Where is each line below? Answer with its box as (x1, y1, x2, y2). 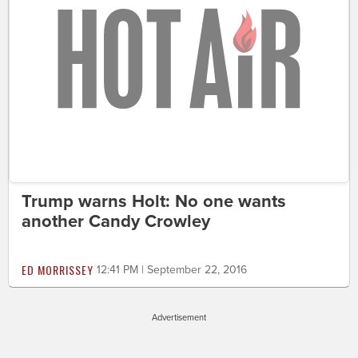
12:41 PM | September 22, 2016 (97, 262, 247, 276)
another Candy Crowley (22, 210, 210, 232)
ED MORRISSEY (22, 261, 93, 278)
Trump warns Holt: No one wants (22, 190, 286, 212)
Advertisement (152, 312, 206, 323)
